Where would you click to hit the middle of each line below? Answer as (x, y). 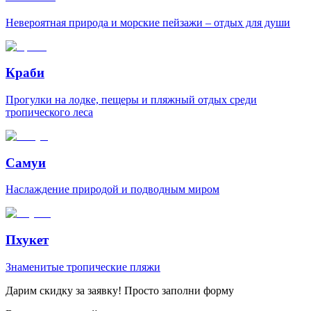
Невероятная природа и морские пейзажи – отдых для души (148, 22)
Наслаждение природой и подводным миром (112, 190)
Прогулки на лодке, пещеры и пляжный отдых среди (131, 99)
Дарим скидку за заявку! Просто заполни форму (120, 290)
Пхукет (27, 240)
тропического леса (49, 112)
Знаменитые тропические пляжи (83, 267)
